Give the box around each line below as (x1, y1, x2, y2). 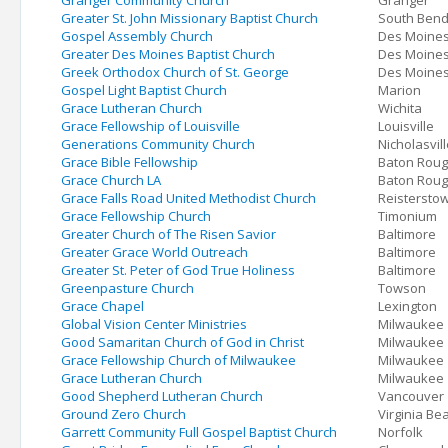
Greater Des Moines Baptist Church (61, 45, 275, 63)
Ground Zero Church (61, 405, 186, 423)
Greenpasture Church (61, 279, 194, 297)
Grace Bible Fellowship (61, 153, 198, 171)
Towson (378, 279, 426, 297)
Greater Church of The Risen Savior (61, 225, 276, 243)
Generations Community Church (61, 135, 255, 153)
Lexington (378, 297, 437, 315)
